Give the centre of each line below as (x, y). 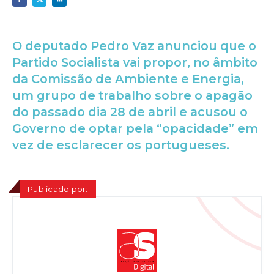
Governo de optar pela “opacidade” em (135, 128)
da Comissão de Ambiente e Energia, (128, 79)
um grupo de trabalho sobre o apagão (132, 95)
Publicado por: (58, 189)
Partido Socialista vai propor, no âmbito (135, 62)
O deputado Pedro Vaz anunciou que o (134, 46)
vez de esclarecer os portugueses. (121, 145)
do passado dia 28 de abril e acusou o (130, 112)
